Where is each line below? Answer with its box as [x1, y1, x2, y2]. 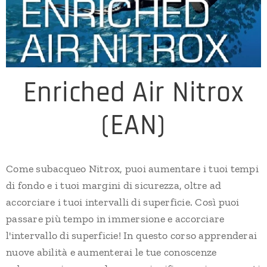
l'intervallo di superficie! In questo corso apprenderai [6, 228, 257, 242]
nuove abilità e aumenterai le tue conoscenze [6, 245, 217, 259]
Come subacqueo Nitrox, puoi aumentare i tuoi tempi [6, 162, 259, 175]
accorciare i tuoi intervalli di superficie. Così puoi [6, 195, 240, 209]
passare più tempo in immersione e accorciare [6, 212, 225, 225]
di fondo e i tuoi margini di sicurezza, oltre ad [6, 178, 222, 192]
